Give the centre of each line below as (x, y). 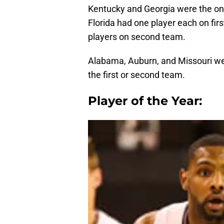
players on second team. (137, 37)
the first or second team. (136, 75)
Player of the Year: (145, 101)
